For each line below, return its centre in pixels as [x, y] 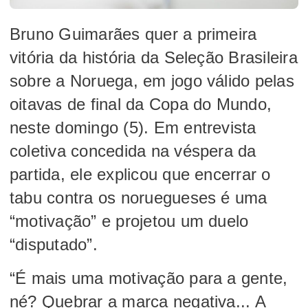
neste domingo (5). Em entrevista [133, 127]
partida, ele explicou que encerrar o [140, 174]
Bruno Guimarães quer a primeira [133, 34]
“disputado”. [54, 244]
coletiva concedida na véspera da [133, 151]
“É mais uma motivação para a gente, [149, 278]
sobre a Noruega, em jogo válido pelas [152, 80]
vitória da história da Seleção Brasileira [154, 57]
